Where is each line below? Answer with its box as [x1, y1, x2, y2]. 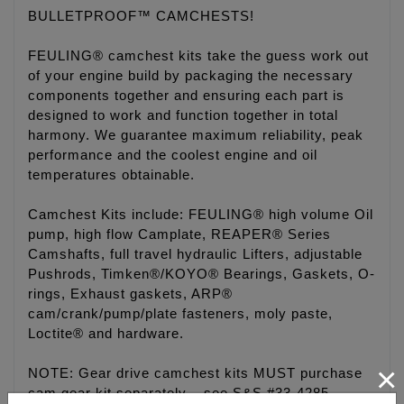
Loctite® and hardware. [28, 326, 184, 342]
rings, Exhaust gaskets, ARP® [28, 287, 233, 302]
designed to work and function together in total [28, 108, 338, 124]
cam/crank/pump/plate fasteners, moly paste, [28, 307, 333, 322]
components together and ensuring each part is [28, 88, 344, 104]
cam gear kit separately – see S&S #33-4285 [28, 386, 329, 401]
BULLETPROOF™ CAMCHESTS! [28, 9, 254, 24]
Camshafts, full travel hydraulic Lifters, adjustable [28, 247, 363, 262]
